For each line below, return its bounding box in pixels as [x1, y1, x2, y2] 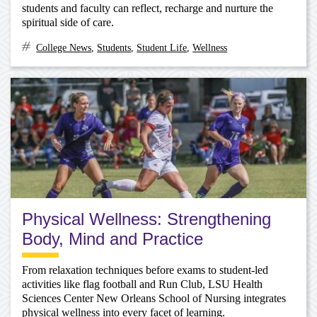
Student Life [137, 42, 188, 53]
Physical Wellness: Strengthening [22, 209, 271, 229]
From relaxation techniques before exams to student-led [22, 264, 268, 277]
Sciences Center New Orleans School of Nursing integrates [22, 292, 286, 305]
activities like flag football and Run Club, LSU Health [22, 278, 263, 291]
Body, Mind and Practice [22, 229, 203, 248]
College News [36, 42, 92, 53]
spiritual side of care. [22, 16, 114, 29]
